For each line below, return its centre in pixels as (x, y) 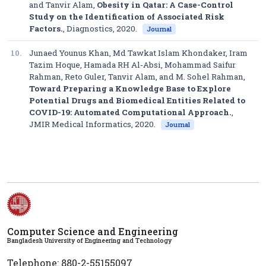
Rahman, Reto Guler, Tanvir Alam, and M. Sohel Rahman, (137, 77)
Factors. (46, 28)
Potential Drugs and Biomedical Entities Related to (137, 100)
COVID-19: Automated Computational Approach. (130, 112)
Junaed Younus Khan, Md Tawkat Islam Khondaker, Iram (138, 53)
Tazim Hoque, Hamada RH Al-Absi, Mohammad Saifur (132, 65)
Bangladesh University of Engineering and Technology (89, 240)
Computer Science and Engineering (93, 231)
